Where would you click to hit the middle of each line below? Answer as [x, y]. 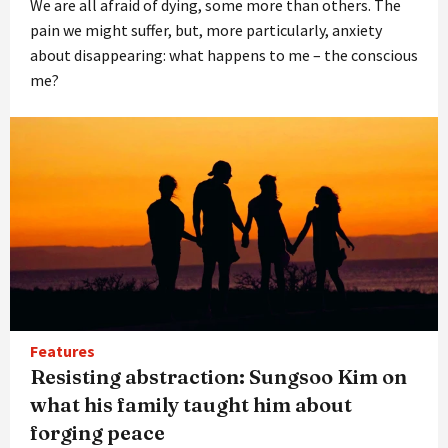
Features [62, 350]
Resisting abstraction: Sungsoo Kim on [218, 376]
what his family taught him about [191, 404]
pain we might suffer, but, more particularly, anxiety [206, 29]
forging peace [97, 432]
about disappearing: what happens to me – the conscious [224, 54]
